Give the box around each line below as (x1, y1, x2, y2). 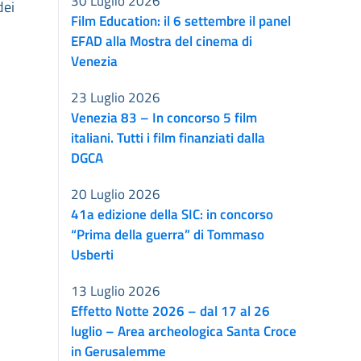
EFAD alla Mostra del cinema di (71, 30, 252, 51)
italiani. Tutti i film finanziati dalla (71, 127, 265, 147)
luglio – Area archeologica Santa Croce (71, 320, 297, 341)
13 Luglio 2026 (71, 280, 160, 301)
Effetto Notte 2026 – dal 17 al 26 (71, 300, 270, 321)
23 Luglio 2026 (71, 86, 160, 107)
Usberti (71, 243, 114, 264)
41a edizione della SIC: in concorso (71, 203, 273, 224)
